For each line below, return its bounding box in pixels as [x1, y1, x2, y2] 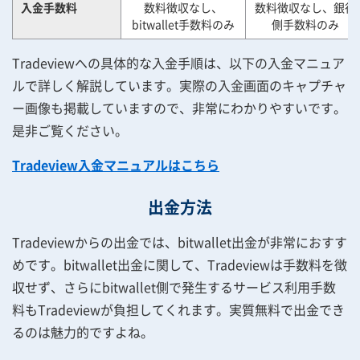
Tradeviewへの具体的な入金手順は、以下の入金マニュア [12, 53, 345, 72]
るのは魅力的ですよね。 [12, 322, 153, 342]
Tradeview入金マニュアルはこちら [12, 155, 219, 174]
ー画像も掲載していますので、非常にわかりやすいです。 [12, 98, 346, 117]
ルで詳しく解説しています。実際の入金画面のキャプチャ [12, 76, 346, 95]
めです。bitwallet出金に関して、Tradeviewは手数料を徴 [12, 255, 347, 274]
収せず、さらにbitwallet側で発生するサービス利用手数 [12, 277, 336, 297]
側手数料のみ [271, 16, 339, 32]
